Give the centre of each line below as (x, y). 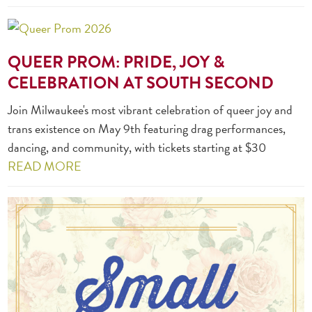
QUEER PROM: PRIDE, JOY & (117, 62)
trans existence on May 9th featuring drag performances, (147, 129)
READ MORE (45, 166)
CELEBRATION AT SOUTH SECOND (141, 83)
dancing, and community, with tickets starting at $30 (137, 148)
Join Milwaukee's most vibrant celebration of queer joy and (150, 110)
